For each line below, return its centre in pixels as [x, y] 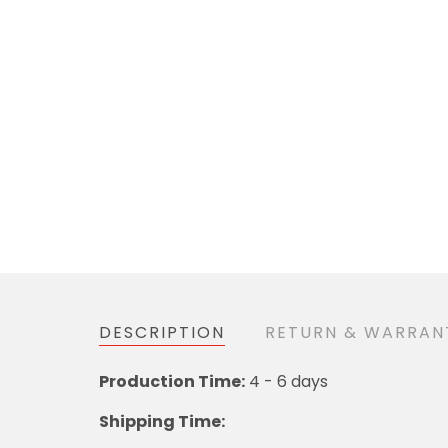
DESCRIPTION [162, 332]
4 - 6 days [286, 381]
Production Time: [172, 381]
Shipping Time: [162, 421]
